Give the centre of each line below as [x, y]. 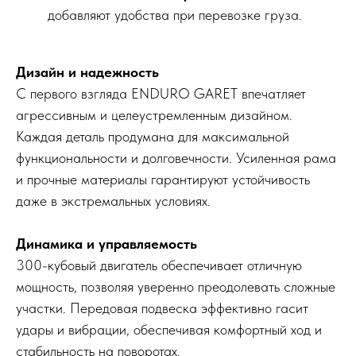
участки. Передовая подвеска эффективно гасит [162, 308]
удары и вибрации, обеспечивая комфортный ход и [169, 330]
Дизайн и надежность [87, 72]
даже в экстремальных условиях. [113, 201]
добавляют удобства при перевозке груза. [175, 15]
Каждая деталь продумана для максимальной [153, 137]
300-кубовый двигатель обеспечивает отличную [159, 265]
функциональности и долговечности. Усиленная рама [176, 158]
